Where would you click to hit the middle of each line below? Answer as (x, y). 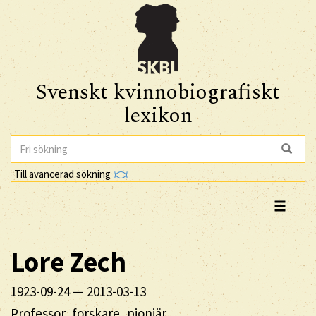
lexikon (158, 116)
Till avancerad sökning (63, 174)
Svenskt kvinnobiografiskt (158, 92)
